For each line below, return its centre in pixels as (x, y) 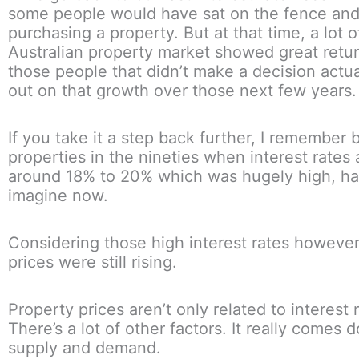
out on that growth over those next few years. (182, 91)
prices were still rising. (93, 262)
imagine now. (63, 196)
